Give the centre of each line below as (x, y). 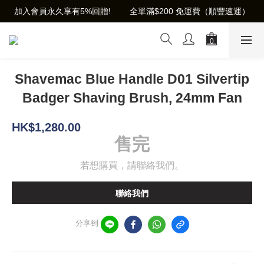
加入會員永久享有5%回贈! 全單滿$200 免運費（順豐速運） (132, 11)
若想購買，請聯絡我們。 (132, 165)
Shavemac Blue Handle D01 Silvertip (132, 79)
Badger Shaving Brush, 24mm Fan (132, 98)
